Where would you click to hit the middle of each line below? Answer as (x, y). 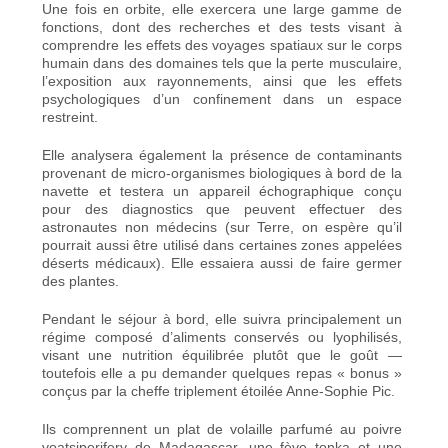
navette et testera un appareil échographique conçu (222, 190)
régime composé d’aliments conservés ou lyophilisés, (222, 336)
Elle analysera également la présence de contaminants (222, 154)
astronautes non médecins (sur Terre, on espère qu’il (222, 226)
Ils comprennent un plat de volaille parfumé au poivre (222, 428)
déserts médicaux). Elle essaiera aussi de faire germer (222, 262)
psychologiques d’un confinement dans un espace (222, 98)
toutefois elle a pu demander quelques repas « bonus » (222, 372)
